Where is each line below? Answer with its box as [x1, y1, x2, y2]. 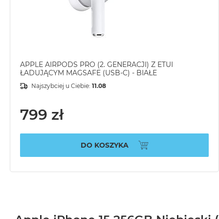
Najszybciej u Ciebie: [31, 82, 92, 90]
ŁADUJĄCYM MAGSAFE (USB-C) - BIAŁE [20, 68, 157, 78]
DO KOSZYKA [80, 140, 129, 150]
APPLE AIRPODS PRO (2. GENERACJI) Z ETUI [20, 60, 173, 69]
